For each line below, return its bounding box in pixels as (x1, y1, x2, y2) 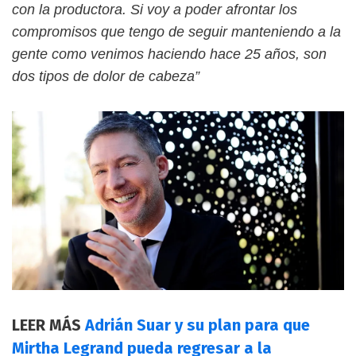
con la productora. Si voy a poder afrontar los (12, 2, 297, 17)
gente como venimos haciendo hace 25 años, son (12, 46, 327, 62)
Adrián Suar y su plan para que (85, 315, 310, 335)
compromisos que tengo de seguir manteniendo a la (12, 24, 341, 40)
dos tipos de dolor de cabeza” (12, 68, 199, 84)
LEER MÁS (12, 315, 85, 335)
